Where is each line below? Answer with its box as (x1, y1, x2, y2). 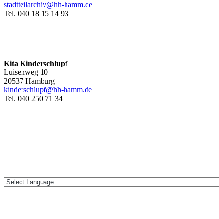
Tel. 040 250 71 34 (4, 94, 63, 103)
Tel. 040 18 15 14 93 (4, 9, 68, 18)
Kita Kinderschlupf (4, 59, 67, 68)
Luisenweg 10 (4, 68, 48, 77)
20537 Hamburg (4, 77, 55, 86)
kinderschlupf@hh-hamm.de (4, 86, 92, 94)
